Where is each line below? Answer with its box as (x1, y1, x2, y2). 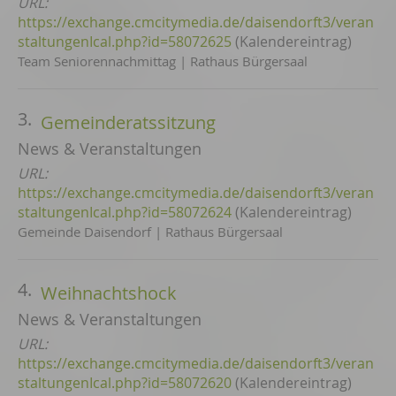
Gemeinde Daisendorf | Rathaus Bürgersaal (18, 223, 283, 240)
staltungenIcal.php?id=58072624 (18, 202, 232, 222)
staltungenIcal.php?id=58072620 (18, 373, 232, 392)
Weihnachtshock (41, 281, 177, 305)
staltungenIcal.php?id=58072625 (18, 32, 232, 51)
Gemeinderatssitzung (41, 110, 216, 134)
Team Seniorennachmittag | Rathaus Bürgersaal (18, 52, 308, 70)
